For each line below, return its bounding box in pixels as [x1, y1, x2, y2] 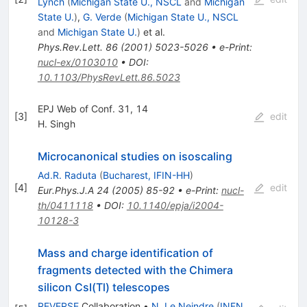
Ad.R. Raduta [37, 169, 97, 181]
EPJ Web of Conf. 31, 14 [37, 102, 148, 114]
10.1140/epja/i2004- [126, 199, 223, 211]
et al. [140, 25, 165, 38]
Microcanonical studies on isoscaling [37, 149, 232, 163]
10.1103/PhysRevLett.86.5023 [37, 71, 180, 83]
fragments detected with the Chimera [37, 262, 233, 277]
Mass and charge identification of [37, 245, 213, 260]
